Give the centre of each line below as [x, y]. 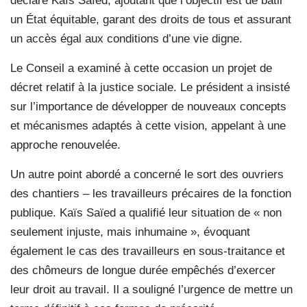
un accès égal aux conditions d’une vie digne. [126, 38]
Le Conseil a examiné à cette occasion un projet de [141, 68]
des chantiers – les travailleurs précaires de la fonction [151, 193]
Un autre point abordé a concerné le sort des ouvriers [147, 174]
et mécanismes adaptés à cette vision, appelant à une [148, 125]
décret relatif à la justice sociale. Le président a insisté [150, 87]
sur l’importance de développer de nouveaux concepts [148, 106]
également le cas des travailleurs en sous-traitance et [148, 251]
